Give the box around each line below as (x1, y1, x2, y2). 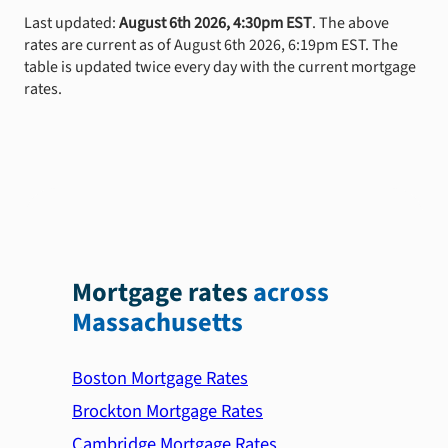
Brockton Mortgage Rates (72, 397, 263, 424)
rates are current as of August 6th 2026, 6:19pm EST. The (24, 33, 398, 56)
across (253, 274, 329, 313)
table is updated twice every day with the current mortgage (24, 55, 416, 78)
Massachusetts (72, 304, 243, 343)
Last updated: (24, 11, 119, 34)
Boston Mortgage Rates (72, 364, 248, 391)
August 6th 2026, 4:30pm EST (119, 11, 312, 34)
